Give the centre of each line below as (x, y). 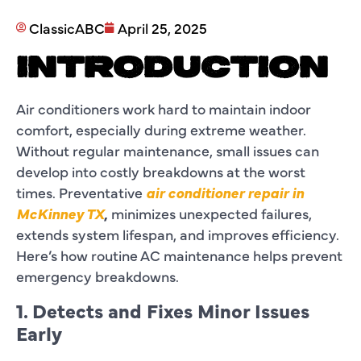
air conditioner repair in (225, 192)
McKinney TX (60, 213)
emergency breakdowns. (98, 276)
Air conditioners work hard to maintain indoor (164, 108)
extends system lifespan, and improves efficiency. (178, 234)
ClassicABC (67, 27)
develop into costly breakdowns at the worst (161, 171)
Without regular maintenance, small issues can (168, 150)
